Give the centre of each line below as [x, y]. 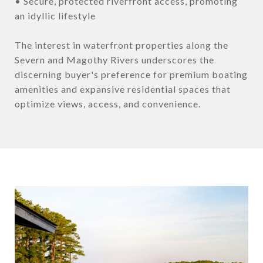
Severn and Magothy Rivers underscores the [114, 60]
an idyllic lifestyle [55, 16]
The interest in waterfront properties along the [122, 45]
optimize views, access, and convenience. [108, 104]
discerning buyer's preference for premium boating [131, 75]
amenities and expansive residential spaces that [123, 89]
